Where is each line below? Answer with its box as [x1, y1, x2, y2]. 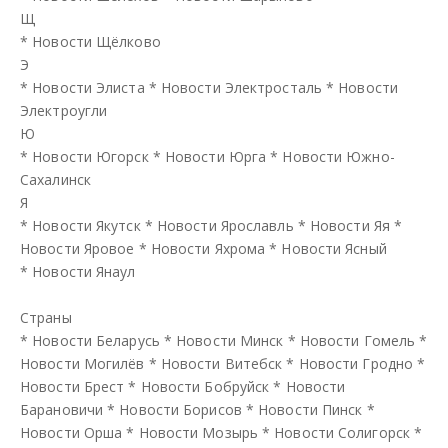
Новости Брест [20, 376, 125, 396]
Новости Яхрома [150, 238, 266, 258]
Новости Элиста [32, 77, 145, 97]
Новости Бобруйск [140, 376, 270, 396]
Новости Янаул [32, 261, 136, 281]
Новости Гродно [298, 353, 414, 373]
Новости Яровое [20, 238, 135, 258]
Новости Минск [176, 330, 284, 350]
